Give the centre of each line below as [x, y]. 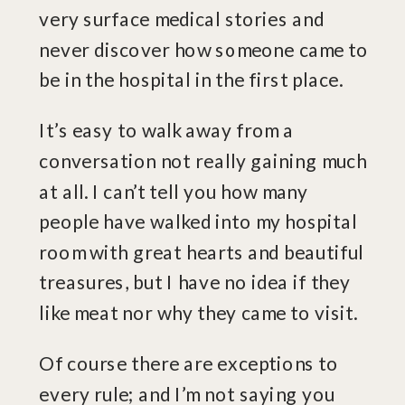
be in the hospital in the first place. [193, 80]
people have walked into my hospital [198, 221]
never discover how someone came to [204, 49]
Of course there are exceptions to [189, 363]
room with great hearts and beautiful [202, 252]
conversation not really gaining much [203, 161]
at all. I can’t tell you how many [174, 191]
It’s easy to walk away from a [166, 130]
